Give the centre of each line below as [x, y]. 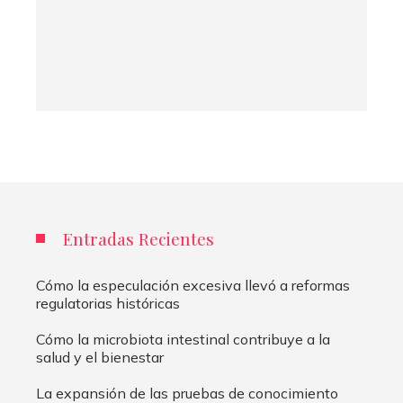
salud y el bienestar [100, 358]
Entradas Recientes [139, 239]
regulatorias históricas [108, 304]
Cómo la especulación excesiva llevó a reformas [193, 286]
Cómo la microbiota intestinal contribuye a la [183, 340]
